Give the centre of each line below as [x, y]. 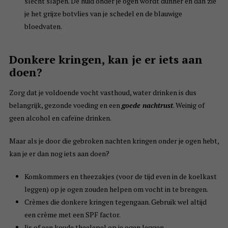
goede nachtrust [147, 105]
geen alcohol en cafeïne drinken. [60, 118]
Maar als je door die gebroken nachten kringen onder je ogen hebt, [114, 141]
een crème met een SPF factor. [72, 215]
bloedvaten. [43, 26]
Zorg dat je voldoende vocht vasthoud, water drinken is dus [103, 93]
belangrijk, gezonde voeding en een [65, 105]
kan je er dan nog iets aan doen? [59, 154]
